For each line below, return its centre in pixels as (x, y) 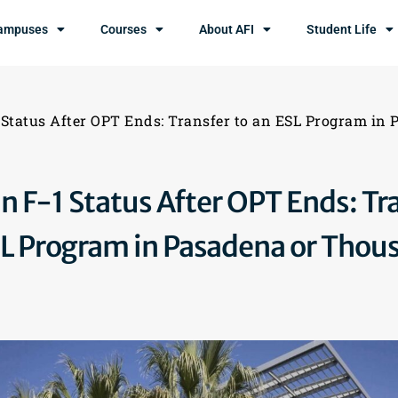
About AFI (227, 29)
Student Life (342, 29)
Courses (124, 29)
